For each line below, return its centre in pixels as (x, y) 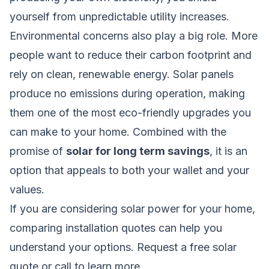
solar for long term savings (138, 151)
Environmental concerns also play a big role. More (134, 35)
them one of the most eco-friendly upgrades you (130, 112)
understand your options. (73, 247)
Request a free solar (187, 247)
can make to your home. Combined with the (118, 131)
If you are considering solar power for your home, (132, 208)
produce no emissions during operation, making (127, 93)
